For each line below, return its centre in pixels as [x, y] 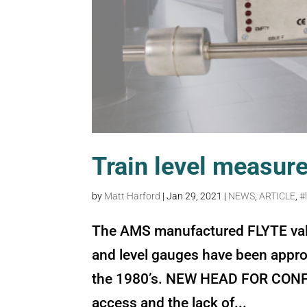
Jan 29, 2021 [195, 196]
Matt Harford [133, 196]
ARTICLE [278, 196]
